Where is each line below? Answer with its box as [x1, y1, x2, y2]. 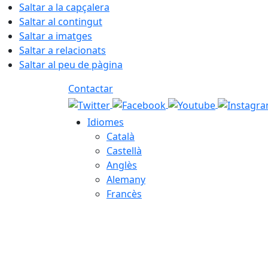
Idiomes [87, 115, 124, 129]
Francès [106, 187, 142, 200]
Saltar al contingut [19, 15, 102, 28]
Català [106, 130, 135, 143]
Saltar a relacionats [19, 44, 106, 57]
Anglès [106, 159, 137, 172]
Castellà [106, 144, 142, 157]
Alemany [106, 173, 145, 186]
